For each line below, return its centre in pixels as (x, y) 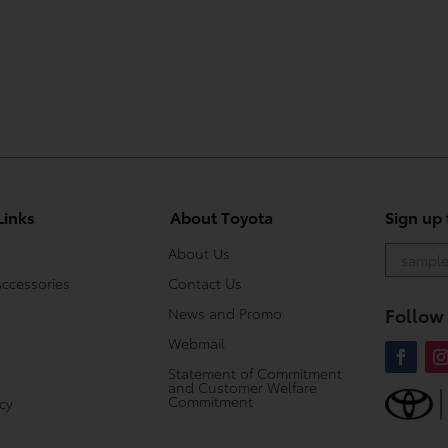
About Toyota (222, 216)
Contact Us (205, 282)
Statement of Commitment (255, 372)
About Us (199, 252)
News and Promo (225, 312)
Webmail (197, 342)
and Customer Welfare (243, 386)
